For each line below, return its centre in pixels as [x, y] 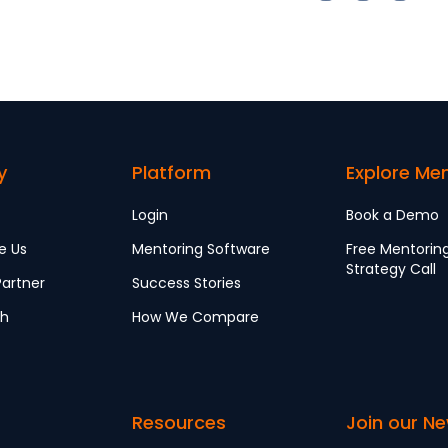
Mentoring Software [201, 248]
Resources [179, 422]
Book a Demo [392, 214]
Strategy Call [391, 268]
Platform [171, 172]
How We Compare [195, 316]
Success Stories [186, 282]
